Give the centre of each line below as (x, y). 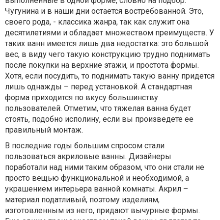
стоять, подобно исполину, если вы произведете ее (99, 119)
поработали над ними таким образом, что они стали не (105, 167)
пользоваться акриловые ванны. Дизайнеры (88, 156)
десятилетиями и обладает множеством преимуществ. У (110, 33)
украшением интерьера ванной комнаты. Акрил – (96, 189)
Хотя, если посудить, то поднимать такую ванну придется (110, 76)
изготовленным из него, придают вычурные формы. (102, 210)
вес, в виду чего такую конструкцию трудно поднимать (108, 54)
